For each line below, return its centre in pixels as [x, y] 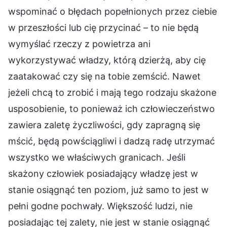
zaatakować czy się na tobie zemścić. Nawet [104, 76]
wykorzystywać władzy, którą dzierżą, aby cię [107, 60]
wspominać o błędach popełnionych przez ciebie [112, 11]
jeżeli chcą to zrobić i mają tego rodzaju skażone [112, 92]
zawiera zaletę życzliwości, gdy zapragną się [104, 125]
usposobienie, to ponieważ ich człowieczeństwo [111, 108]
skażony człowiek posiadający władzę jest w [103, 173]
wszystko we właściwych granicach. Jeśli [97, 157]
